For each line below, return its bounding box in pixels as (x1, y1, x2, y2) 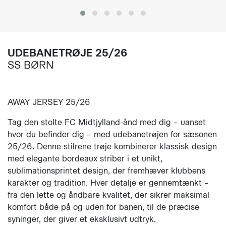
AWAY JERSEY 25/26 (8, 97, 93, 107)
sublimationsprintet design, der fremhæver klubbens (8, 166, 205, 176)
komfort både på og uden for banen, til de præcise (8, 202, 199, 212)
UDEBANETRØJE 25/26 (8, 47, 127, 59)
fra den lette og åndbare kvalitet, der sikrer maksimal (8, 190, 209, 200)
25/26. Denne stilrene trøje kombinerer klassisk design (8, 142, 217, 151)
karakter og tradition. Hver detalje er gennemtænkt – (8, 178, 209, 188)
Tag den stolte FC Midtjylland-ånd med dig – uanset (8, 118, 206, 127)
